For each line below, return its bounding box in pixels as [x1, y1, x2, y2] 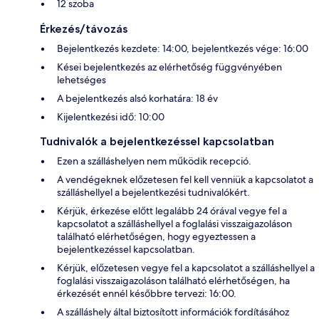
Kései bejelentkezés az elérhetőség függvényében [57, 61, 282, 74]
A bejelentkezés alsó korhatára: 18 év [57, 92, 218, 105]
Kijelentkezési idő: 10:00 [57, 110, 164, 124]
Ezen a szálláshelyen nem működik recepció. [57, 155, 251, 168]
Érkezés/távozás [40, 22, 127, 36]
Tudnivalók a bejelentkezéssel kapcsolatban [40, 135, 274, 149]
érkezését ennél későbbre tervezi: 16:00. [57, 287, 236, 300]
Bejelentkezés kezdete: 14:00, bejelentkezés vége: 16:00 [57, 42, 308, 56]
